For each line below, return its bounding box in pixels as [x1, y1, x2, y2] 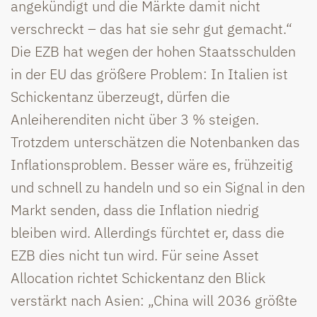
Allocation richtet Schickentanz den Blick [11, 267, 265, 287]
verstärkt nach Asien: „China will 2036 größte [11, 290, 297, 310]
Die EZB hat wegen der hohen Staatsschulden [11, 41, 296, 61]
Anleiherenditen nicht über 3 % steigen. [11, 109, 259, 129]
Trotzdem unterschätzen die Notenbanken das [11, 132, 300, 151]
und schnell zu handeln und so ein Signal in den [11, 177, 305, 197]
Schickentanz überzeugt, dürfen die [11, 86, 230, 106]
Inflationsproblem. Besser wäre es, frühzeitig [11, 154, 293, 174]
